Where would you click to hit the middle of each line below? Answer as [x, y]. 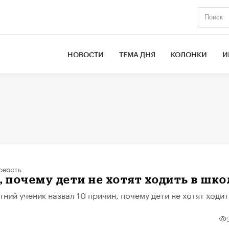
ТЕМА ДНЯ [138, 55]
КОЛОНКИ [189, 55]
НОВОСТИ [86, 55]
